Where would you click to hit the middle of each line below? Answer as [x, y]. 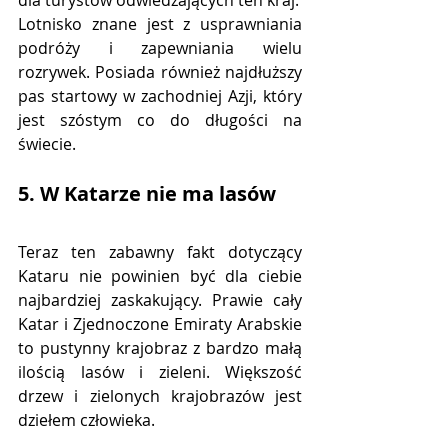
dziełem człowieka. [86, 419]
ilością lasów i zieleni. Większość [160, 371]
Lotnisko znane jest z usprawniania [160, 23]
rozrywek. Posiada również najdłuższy [160, 71]
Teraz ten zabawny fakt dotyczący [160, 251]
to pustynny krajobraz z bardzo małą [160, 347]
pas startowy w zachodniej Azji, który [160, 95]
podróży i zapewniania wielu [160, 47]
